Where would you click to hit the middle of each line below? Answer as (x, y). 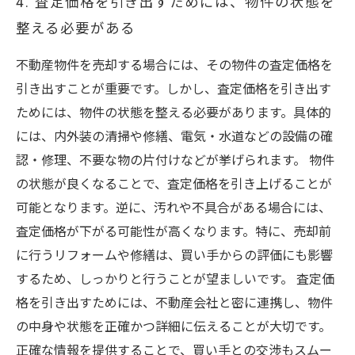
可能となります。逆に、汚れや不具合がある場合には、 (174, 208)
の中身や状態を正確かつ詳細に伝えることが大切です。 (174, 327)
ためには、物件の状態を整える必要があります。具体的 (174, 113)
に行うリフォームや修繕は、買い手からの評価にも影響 (174, 256)
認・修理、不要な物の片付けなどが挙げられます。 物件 (175, 160)
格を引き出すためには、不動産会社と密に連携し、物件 (174, 303)
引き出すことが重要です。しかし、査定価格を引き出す (174, 89)
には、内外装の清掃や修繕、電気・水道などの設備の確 (174, 137)
